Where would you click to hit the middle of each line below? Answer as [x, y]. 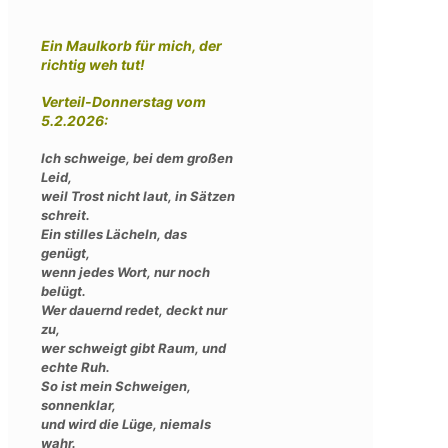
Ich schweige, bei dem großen [137, 157]
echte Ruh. [75, 366]
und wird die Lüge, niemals [126, 423]
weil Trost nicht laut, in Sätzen [138, 195]
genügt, [65, 252]
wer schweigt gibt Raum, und [133, 347]
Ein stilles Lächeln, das [114, 233]
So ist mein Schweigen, [116, 385]
